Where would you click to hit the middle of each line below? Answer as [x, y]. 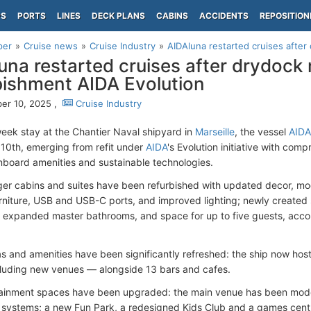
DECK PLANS [118, 16]
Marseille [215, 132]
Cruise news [51, 46]
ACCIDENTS [224, 16]
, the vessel [262, 132]
